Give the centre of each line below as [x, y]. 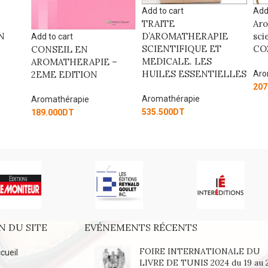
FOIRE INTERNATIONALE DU [200, 252]
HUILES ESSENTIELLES [84, 74]
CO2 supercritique [182, 49]
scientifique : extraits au [194, 36]
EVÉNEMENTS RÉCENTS [141, 228]
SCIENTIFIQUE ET [71, 48]
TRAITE [48, 23]
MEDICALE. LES [66, 61]
